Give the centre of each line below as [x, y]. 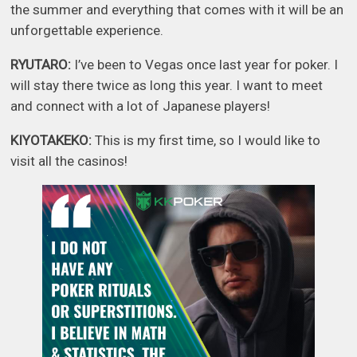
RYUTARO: [41, 65]
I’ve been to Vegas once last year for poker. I [205, 65]
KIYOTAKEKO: [53, 141]
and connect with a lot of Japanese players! [141, 106]
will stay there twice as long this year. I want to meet [167, 86]
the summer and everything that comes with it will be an [177, 10]
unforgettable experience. [87, 31]
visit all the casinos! [69, 161]
